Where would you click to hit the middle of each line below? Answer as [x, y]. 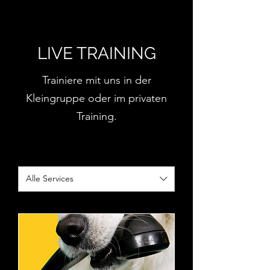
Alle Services [50, 179]
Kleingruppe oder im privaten [96, 98]
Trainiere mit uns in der [96, 80]
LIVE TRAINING [96, 53]
